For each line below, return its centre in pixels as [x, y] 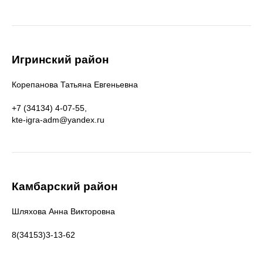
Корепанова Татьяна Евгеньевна [75, 85]
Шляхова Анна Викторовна [63, 211]
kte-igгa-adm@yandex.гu [58, 120]
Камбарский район [65, 186]
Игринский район [60, 60]
